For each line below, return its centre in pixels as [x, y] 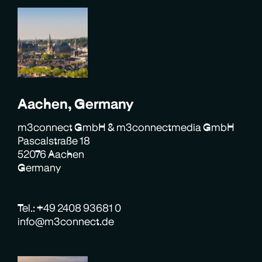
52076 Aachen [51, 154]
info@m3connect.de [66, 221]
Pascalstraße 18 [57, 140]
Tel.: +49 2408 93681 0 [70, 207]
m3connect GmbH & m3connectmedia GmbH [126, 127]
